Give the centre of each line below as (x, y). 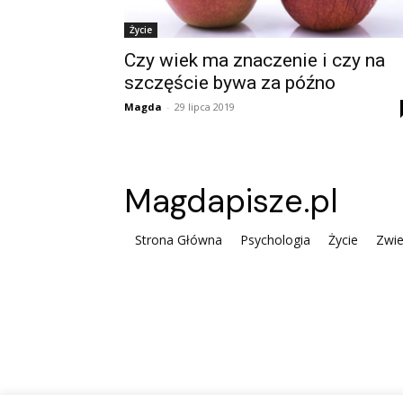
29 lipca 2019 (205, 107)
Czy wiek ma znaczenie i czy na (255, 61)
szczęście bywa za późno (230, 83)
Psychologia (275, 240)
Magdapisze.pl (231, 201)
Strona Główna (179, 240)
